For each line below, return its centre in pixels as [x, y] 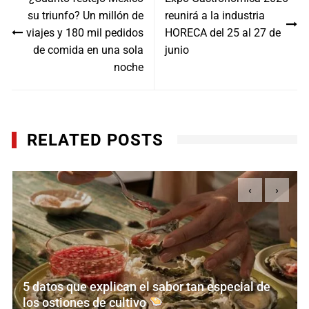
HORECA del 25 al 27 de [222, 32]
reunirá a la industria [215, 15]
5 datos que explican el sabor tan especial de [146, 286]
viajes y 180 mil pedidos [84, 32]
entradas [44, 28]
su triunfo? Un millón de [85, 15]
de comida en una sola [88, 50]
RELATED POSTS [96, 140]
